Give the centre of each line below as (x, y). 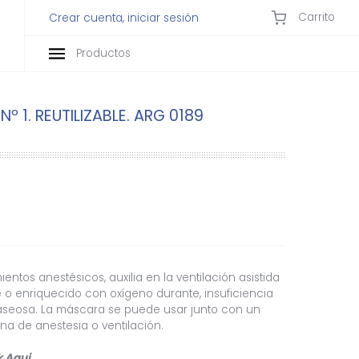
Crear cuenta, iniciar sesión (123, 18)
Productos (101, 53)
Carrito (315, 17)
